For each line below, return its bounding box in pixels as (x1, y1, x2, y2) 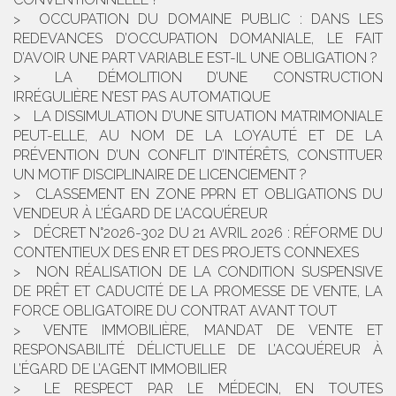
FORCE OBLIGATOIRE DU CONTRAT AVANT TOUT (13, 302, 337, 320)
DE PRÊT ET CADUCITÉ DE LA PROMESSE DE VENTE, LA (13, 283, 383, 301)
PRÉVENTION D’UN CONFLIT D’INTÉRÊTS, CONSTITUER (13, 147, 383, 164)
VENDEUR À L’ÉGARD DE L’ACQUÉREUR (13, 205, 268, 223)
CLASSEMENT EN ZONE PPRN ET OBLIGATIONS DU (34, 186, 384, 203)
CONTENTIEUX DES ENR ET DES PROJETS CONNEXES (13, 244, 359, 262)
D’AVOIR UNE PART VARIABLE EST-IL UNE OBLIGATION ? (13, 49, 377, 67)
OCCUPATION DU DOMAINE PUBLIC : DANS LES (38, 11, 384, 28)
